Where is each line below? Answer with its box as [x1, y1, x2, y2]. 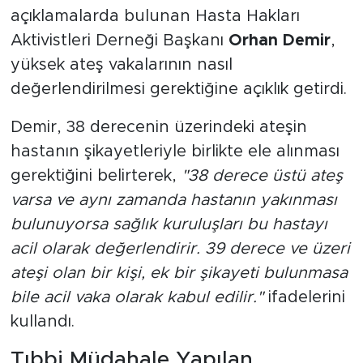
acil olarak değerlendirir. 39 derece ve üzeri [10, 240, 350, 257]
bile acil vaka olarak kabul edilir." [10, 288, 263, 305]
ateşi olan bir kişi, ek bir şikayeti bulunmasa [10, 264, 348, 281]
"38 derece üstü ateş [181, 167, 343, 184]
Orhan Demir [228, 32, 331, 49]
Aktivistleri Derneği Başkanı [10, 32, 228, 49]
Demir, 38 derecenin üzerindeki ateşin [10, 118, 307, 135]
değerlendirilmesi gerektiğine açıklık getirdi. [10, 80, 347, 97]
